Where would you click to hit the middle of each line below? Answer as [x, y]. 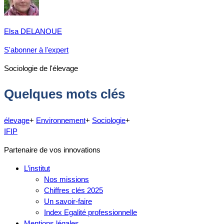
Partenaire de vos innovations [52, 149]
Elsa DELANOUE [33, 31]
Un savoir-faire [68, 201]
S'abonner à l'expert [36, 49]
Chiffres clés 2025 [73, 190]
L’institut [37, 168]
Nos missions [66, 179]
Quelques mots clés [64, 94]
